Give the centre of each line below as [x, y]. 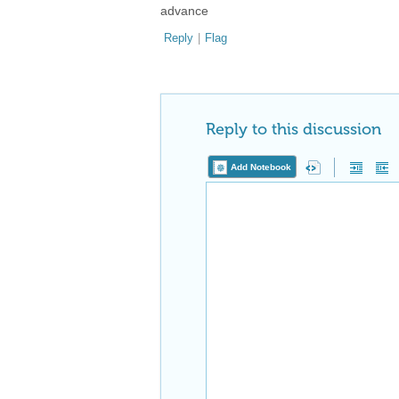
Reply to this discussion [293, 129]
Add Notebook [261, 167]
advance [184, 11]
